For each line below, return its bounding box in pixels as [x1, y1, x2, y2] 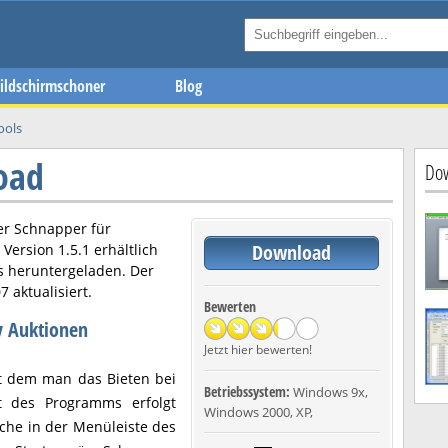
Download [252, 239, 331, 266]
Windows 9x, [293, 383, 368, 401]
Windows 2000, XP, [204, 403, 313, 421]
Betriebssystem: [204, 382, 293, 401]
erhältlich [90, 240, 158, 259]
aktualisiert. [9, 282, 92, 301]
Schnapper [14, 219, 87, 238]
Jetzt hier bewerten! [204, 341, 312, 358]
